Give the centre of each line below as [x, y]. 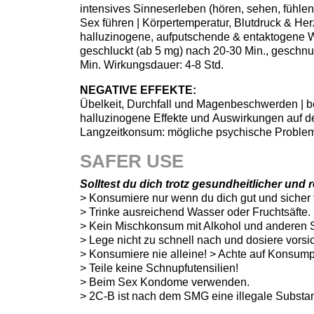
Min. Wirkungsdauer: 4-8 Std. [152, 64]
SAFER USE [132, 161]
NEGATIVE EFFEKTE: [138, 90]
